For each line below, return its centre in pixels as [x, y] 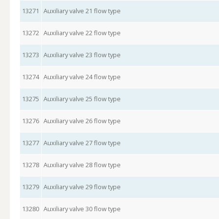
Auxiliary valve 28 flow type [82, 165]
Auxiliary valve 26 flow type [82, 121]
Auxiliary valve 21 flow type [82, 11]
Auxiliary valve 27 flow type [82, 143]
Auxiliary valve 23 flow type [82, 55]
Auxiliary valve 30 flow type [82, 209]
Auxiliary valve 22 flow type [82, 33]
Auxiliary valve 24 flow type [82, 77]
